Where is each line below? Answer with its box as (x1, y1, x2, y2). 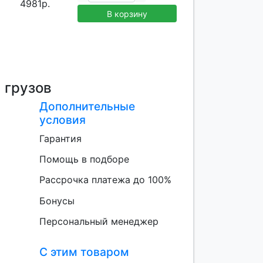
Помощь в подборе (39, 153, 129, 166)
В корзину (107, 8, 147, 19)
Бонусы (39, 194, 75, 207)
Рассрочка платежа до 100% (39, 174, 171, 186)
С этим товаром (39, 244, 129, 259)
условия (39, 113, 86, 127)
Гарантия (39, 133, 82, 145)
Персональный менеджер (39, 215, 159, 227)
